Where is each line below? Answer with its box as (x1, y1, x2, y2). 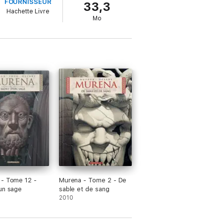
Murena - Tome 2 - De (58, 176, 127, 184)
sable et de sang (58, 185, 110, 193)
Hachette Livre (6, 8, 50, 15)
